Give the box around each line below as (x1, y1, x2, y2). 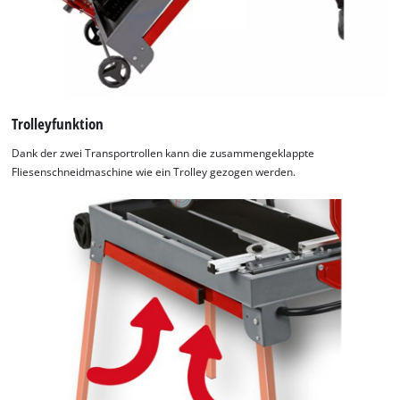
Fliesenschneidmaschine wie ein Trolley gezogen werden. (12, 165, 296, 179)
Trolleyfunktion (12, 112, 104, 134)
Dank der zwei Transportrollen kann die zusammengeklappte (12, 146, 315, 161)
